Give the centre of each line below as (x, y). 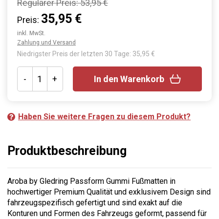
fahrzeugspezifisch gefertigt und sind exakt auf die (95, 202)
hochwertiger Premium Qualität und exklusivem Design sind (109, 192)
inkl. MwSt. (31, 33)
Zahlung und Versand (46, 42)
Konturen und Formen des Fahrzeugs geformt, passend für (107, 213)
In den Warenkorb (129, 79)
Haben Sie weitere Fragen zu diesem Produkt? (104, 116)
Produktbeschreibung (67, 151)
